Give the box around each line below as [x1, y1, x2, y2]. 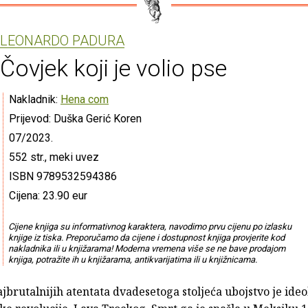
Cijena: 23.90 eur [9, 188, 87, 202]
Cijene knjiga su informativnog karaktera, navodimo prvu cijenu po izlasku [8, 221, 291, 232]
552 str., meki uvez [9, 150, 99, 164]
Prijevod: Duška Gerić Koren [9, 111, 142, 125]
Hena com [60, 92, 109, 106]
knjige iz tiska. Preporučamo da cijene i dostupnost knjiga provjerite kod [8, 232, 285, 243]
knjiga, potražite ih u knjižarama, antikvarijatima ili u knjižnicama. [8, 254, 257, 265]
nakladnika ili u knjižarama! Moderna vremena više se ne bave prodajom [8, 243, 285, 254]
